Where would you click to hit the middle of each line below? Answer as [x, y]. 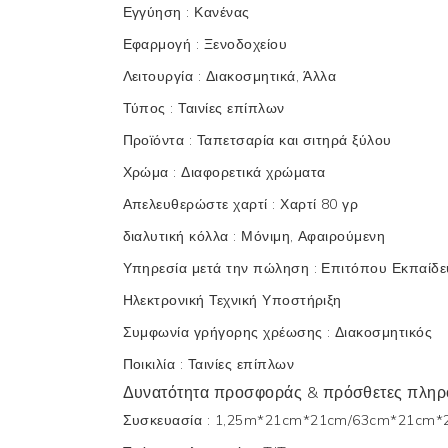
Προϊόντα [155, 139]
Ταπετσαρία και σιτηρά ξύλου [294, 139]
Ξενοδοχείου [245, 43]
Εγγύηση [154, 11]
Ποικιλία [151, 363]
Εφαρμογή [159, 43]
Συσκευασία [164, 419]
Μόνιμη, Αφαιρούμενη [313, 235]
